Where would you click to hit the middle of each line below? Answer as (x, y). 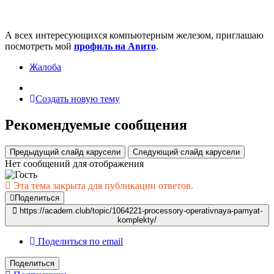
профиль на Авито (115, 46)
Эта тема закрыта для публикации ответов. (102, 186)
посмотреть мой (39, 46)
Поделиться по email (80, 242)
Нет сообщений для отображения (74, 164)
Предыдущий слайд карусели (65, 152)
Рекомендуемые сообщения (96, 125)
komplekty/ (137, 220)
